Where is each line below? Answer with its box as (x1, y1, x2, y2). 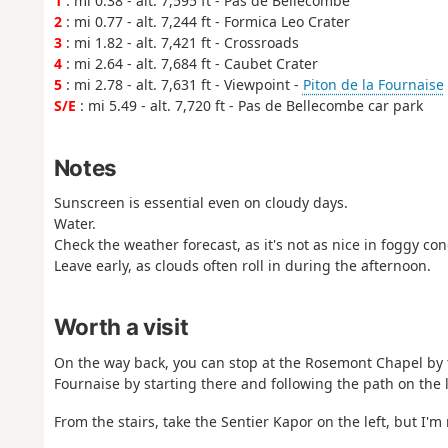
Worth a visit (53, 313, 189, 341)
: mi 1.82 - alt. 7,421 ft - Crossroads (61, 33, 299, 53)
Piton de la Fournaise (302, 75, 444, 95)
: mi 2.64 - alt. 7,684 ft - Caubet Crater (61, 54, 318, 74)
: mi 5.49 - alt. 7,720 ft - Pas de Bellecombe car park (75, 96, 423, 116)
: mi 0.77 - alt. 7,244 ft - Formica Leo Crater (61, 12, 350, 32)
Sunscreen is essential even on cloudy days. (53, 193, 348, 213)
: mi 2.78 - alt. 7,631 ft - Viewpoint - (61, 75, 303, 95)
